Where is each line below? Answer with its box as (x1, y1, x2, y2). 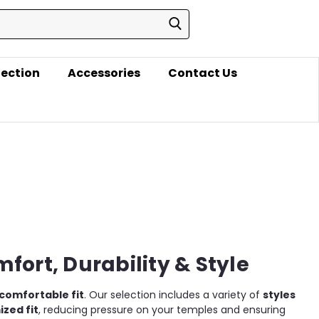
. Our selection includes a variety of (84, 288, 263, 303)
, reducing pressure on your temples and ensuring (38, 303, 286, 318)
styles (263, 288, 296, 303)
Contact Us (167, 65, 237, 82)
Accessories (67, 65, 140, 82)
